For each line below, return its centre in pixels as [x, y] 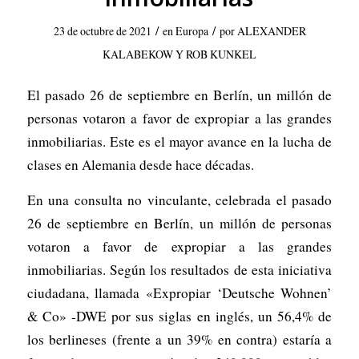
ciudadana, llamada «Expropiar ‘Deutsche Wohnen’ [179, 292]
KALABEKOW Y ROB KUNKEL [180, 54]
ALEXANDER [271, 30]
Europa [192, 30]
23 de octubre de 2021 [102, 30]
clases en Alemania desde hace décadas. [140, 165]
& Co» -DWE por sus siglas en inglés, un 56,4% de [179, 316]
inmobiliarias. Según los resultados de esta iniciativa [179, 269]
